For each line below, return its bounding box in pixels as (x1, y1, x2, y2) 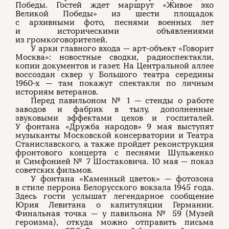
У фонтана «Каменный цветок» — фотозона (31, 173, 214, 184)
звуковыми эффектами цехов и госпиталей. (15, 112, 214, 123)
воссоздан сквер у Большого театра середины (15, 69, 214, 80)
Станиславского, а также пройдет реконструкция (15, 139, 214, 149)
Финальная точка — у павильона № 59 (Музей (15, 208, 214, 219)
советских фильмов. (15, 165, 93, 175)
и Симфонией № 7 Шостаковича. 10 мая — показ (15, 156, 214, 167)
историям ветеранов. (15, 86, 98, 97)
